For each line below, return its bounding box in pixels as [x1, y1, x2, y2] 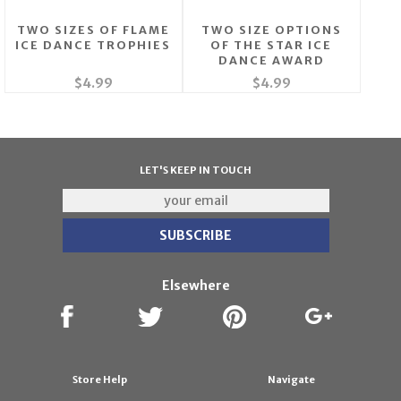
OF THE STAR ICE [210, 38, 333, 53]
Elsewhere [161, 277, 230, 294]
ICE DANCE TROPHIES [15, 38, 172, 53]
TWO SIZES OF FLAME [16, 23, 170, 38]
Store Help [73, 373, 128, 387]
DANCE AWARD [218, 54, 325, 68]
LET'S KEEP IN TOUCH [140, 164, 252, 177]
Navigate [268, 373, 316, 387]
